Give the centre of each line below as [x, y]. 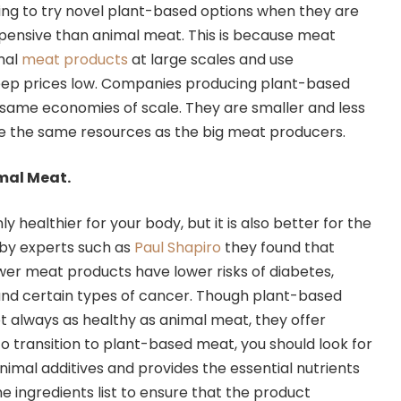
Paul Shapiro [178, 247]
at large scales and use [211, 59]
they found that [278, 247]
